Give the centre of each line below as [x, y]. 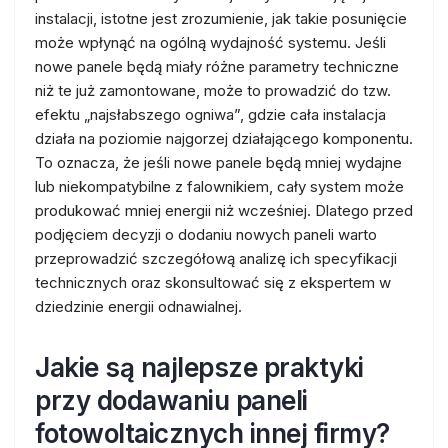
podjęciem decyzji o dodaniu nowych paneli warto [206, 234]
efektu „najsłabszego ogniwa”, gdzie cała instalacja [210, 114]
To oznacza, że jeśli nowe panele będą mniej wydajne [218, 162]
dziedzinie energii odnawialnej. [138, 306]
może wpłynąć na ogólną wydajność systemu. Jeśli [210, 42]
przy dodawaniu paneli [171, 400]
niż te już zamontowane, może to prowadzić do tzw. [213, 90]
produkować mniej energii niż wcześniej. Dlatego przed [224, 210]
